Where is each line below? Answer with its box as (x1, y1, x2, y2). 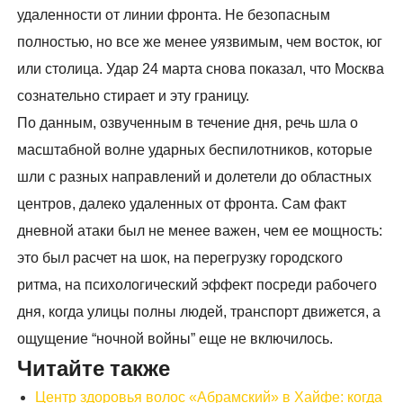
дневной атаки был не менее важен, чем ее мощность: (17, 223, 383, 239)
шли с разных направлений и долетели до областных (17, 169, 372, 185)
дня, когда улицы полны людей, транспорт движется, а (17, 304, 381, 320)
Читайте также (17, 354, 171, 386)
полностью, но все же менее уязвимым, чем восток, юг (17, 34, 383, 50)
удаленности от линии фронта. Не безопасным (17, 7, 331, 23)
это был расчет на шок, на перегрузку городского (17, 250, 344, 266)
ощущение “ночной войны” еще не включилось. (17, 331, 334, 347)
